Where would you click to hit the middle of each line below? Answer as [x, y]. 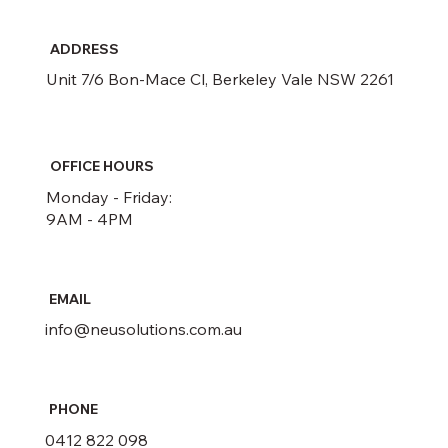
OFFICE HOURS [102, 165]
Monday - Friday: [109, 196]
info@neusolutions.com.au [143, 329]
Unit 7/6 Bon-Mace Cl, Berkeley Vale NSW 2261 [220, 79]
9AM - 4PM [90, 218]
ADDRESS [85, 48]
